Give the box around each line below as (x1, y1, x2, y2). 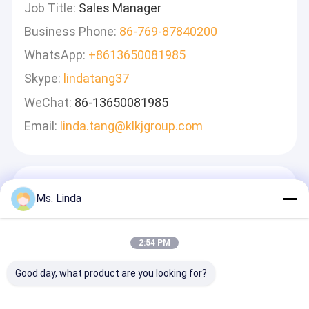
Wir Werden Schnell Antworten (82, 195, 227, 208)
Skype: (24, 71, 61, 86)
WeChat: (24, 94, 72, 110)
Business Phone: (24, 23, 117, 39)
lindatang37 (63, 71, 130, 86)
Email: (24, 118, 58, 133)
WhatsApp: (24, 48, 86, 63)
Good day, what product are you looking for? (15, 268, 207, 279)
